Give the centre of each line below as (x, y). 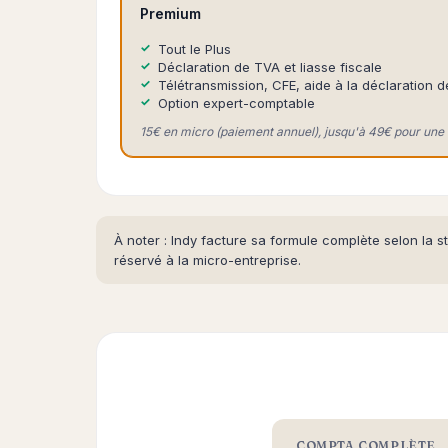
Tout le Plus (194, 49)
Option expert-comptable (236, 103)
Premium (170, 13)
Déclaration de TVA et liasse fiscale (270, 67)
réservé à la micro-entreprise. (207, 260)
